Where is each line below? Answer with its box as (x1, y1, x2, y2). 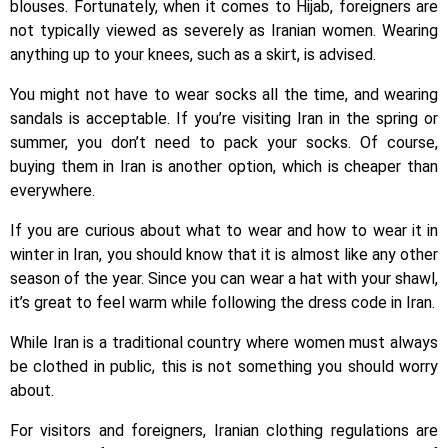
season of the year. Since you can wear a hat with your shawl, (10, 269, 438, 289)
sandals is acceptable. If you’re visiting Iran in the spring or (10, 109, 438, 129)
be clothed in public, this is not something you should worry (10, 357, 438, 377)
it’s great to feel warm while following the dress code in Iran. (10, 293, 435, 313)
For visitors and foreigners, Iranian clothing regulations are (10, 421, 438, 441)
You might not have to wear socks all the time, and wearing (10, 85, 438, 105)
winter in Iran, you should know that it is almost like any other (10, 245, 438, 265)
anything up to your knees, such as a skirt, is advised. (10, 45, 376, 65)
